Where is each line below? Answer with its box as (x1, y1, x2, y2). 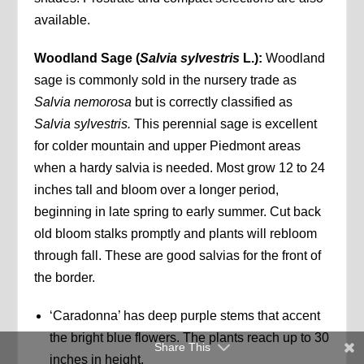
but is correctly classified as (135, 94, 293, 109)
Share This (154, 340, 210, 353)
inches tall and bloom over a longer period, (34, 182, 279, 197)
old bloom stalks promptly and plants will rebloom (34, 226, 318, 240)
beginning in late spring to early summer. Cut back (34, 204, 322, 219)
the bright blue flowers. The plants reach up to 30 (49, 330, 329, 344)
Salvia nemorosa (34, 94, 136, 109)
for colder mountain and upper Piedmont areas (34, 138, 301, 153)
